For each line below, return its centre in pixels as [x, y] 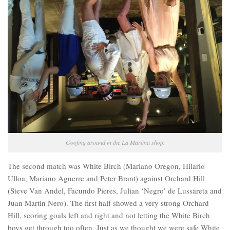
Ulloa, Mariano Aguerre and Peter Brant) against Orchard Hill [106, 178]
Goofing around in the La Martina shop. [115, 142]
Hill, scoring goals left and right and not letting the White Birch [109, 215]
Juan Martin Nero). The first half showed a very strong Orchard [108, 203]
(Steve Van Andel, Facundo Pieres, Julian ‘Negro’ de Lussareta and [115, 191]
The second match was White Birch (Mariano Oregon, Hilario [106, 166]
